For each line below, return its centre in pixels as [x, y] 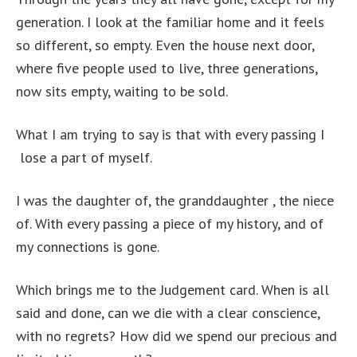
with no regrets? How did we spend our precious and [177, 336]
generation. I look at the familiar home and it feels [170, 22]
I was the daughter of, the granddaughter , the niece [175, 200]
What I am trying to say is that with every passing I [170, 134]
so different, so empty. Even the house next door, [165, 45]
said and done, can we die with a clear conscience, [168, 313]
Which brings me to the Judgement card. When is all [173, 290]
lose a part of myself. [84, 157]
